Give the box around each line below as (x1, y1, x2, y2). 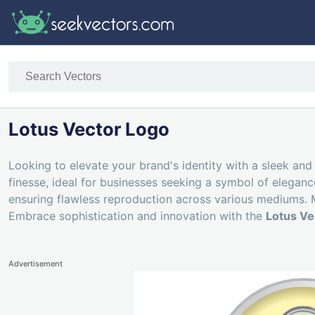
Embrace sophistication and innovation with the (8, 209, 266, 224)
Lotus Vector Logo (8, 118, 169, 141)
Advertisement (8, 259, 63, 269)
